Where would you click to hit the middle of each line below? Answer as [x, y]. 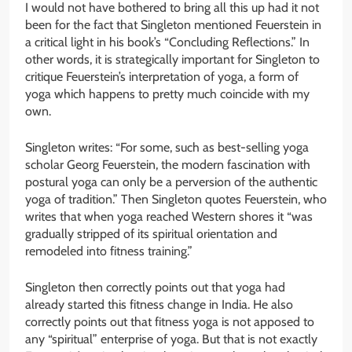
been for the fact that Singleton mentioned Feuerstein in [173, 25]
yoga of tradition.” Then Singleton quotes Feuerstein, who [176, 200]
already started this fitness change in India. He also [159, 305]
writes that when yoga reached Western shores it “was [169, 217]
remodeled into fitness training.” [109, 251]
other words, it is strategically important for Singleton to [172, 60]
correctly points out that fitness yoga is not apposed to [170, 322]
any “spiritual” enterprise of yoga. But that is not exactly [171, 339]
